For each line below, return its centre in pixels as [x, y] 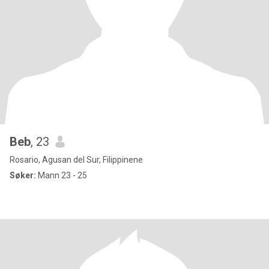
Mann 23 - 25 [62, 175]
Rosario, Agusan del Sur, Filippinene [76, 160]
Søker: [23, 175]
